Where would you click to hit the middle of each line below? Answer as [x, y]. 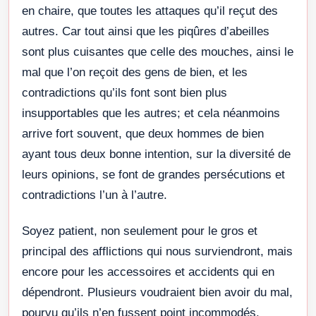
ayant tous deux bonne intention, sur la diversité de [156, 154]
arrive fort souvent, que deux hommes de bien [143, 133]
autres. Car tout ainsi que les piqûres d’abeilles [146, 31]
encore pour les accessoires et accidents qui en [148, 272]
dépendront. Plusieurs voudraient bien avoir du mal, [157, 292]
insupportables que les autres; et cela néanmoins [151, 113]
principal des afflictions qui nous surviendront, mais [157, 251]
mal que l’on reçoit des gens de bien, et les [135, 72]
